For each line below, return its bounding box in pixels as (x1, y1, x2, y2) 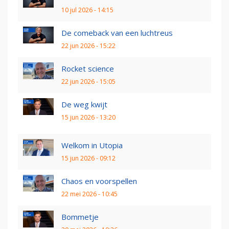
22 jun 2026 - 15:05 (61, 77, 116, 86)
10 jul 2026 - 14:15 (61, 5, 113, 14)
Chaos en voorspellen (61, 175, 137, 186)
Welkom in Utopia (61, 140, 123, 150)
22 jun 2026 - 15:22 (61, 41, 116, 50)
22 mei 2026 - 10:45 (61, 189, 118, 198)
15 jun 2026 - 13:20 (61, 112, 116, 122)
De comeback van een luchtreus (61, 27, 173, 38)
